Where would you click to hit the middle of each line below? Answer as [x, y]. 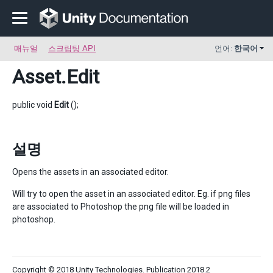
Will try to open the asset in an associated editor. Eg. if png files [131, 194]
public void [33, 105]
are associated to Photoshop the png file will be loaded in [121, 207]
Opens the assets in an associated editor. [90, 172]
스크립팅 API [72, 48]
